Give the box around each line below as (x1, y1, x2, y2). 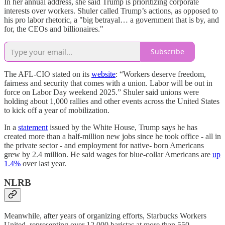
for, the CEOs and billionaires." (4, 24, 103, 33)
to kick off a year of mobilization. (4, 105, 109, 115)
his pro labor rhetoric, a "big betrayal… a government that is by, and (4, 15, 219, 24)
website (91, 69, 116, 78)
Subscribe (151, 47, 184, 57)
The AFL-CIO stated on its (4, 69, 91, 78)
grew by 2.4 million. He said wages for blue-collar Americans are (4, 150, 212, 159)
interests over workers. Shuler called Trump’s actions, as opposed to (4, 6, 218, 15)
